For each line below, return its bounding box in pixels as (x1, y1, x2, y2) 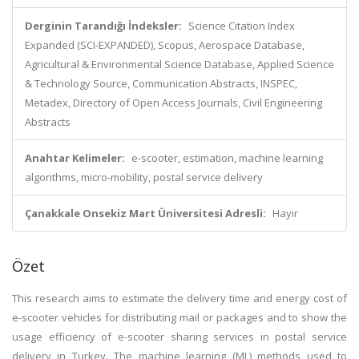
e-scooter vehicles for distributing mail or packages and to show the (12, 310, 347, 325)
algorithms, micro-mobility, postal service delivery (25, 170, 263, 184)
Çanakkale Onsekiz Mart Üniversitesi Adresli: (25, 206, 266, 220)
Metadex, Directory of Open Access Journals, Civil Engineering (25, 95, 322, 110)
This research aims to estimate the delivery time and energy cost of (12, 291, 347, 305)
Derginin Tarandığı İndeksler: (25, 18, 182, 33)
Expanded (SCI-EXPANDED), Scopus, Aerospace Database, (25, 38, 305, 52)
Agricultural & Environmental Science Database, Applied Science (25, 57, 334, 71)
